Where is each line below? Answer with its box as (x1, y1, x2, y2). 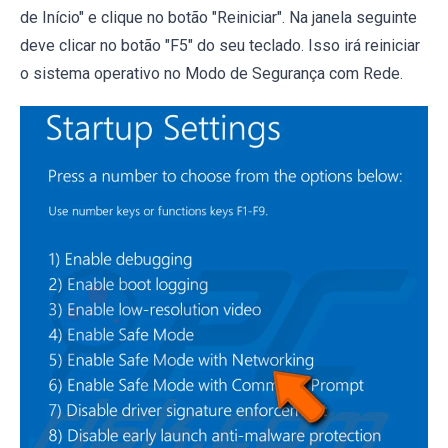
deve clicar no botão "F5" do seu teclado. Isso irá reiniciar (20, 36, 420, 56)
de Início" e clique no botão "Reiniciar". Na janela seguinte (20, 8, 417, 28)
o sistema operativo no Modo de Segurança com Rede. (20, 64, 403, 84)
